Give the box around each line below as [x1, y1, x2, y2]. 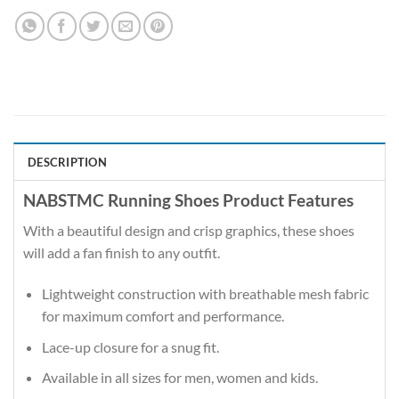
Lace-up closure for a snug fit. [41, 338, 219, 355]
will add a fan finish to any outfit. [23, 244, 220, 262]
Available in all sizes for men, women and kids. [41, 369, 318, 387]
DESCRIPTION [28, 154, 107, 169]
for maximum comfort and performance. [41, 307, 284, 325]
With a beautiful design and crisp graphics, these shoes [23, 222, 354, 240]
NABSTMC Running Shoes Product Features [23, 189, 354, 210]
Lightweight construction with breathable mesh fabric [41, 285, 369, 303]
